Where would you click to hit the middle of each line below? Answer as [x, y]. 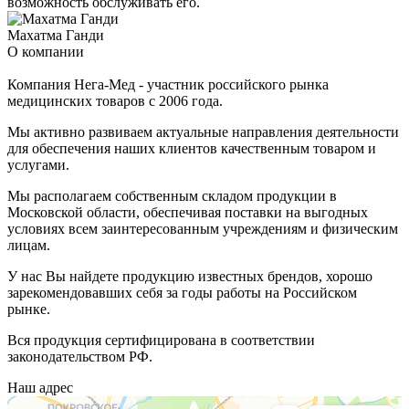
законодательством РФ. [80, 356]
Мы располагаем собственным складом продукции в [172, 195]
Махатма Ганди [56, 35]
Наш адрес [40, 387]
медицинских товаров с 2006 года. [115, 100]
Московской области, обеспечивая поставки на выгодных [188, 212]
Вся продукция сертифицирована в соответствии [161, 340]
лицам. [29, 245]
